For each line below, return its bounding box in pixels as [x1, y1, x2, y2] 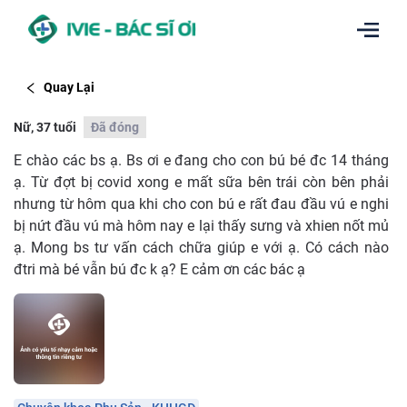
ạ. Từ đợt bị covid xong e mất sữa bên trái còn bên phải [14, 173, 389, 191]
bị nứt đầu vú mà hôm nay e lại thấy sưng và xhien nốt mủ [14, 216, 389, 234]
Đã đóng [91, 119, 139, 134]
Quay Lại [43, 80, 94, 95]
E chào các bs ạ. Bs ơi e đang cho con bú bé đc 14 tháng [14, 151, 389, 169]
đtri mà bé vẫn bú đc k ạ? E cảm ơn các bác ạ [14, 260, 305, 278]
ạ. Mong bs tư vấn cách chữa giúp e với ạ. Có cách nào [14, 238, 389, 256]
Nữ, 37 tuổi [14, 119, 76, 134]
